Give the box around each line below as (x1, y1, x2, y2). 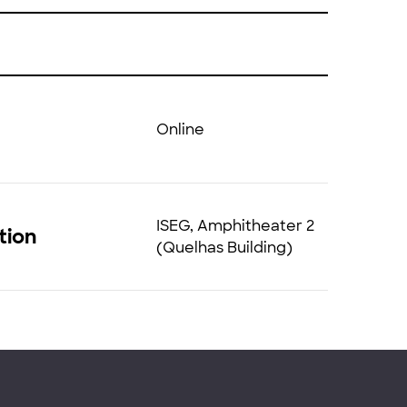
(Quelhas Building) (155, 237, 293, 257)
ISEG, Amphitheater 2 (155, 215, 314, 235)
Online (155, 119, 204, 139)
